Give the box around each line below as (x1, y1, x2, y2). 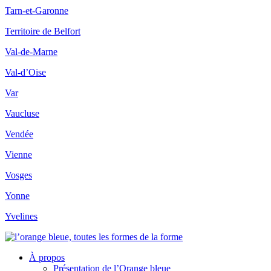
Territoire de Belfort (5, 25, 80, 36)
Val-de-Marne (5, 46, 57, 57)
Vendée (5, 128, 33, 139)
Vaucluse (5, 108, 39, 119)
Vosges (5, 169, 32, 180)
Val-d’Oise (5, 67, 46, 77)
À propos (29, 252, 65, 263)
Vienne (5, 149, 32, 160)
